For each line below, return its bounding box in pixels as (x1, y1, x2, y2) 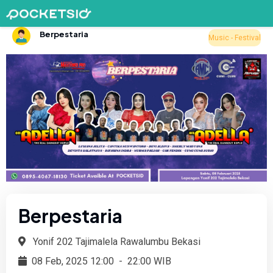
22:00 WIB (127, 255, 171, 267)
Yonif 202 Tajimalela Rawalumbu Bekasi (30, 235, 200, 247)
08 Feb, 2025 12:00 (32, 255, 114, 267)
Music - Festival (208, 33, 261, 42)
